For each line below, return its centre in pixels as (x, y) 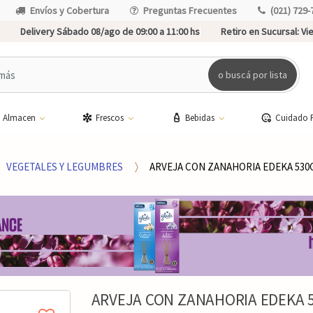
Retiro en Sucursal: (260, 31)
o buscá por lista (253, 74)
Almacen (20, 117)
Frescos (111, 117)
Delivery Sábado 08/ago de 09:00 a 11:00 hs (110, 31)
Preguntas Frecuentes (190, 10)
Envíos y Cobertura (70, 10)
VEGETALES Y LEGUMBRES (65, 166)
